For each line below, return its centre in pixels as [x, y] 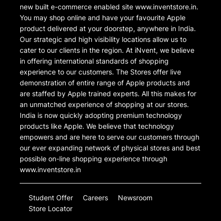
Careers [95, 198]
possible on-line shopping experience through [93, 159]
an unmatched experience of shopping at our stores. [104, 105]
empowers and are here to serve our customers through [110, 137]
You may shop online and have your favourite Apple [103, 18]
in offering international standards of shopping [94, 61]
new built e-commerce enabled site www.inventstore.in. [109, 7]
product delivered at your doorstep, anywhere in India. [108, 29]
